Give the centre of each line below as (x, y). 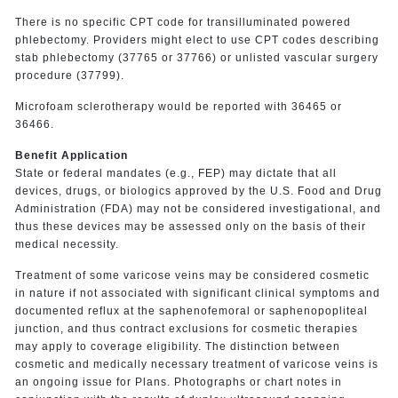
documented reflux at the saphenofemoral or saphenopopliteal (191, 310)
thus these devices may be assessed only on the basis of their (190, 226)
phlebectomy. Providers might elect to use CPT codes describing (197, 40)
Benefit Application (71, 155)
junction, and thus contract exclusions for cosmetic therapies (186, 328)
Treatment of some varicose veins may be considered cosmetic (192, 275)
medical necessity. (67, 244)
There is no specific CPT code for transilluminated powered (183, 22)
